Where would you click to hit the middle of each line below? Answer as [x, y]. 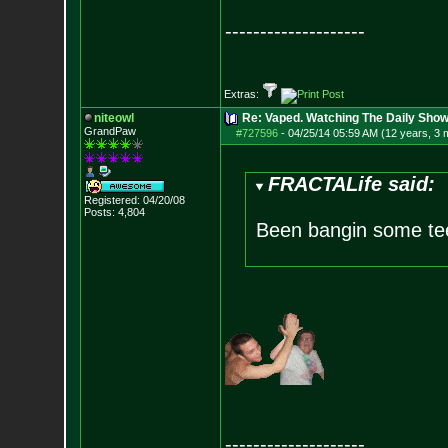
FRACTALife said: [352, 184]
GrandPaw [109, 131]
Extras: [242, 94]
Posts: [99, 212]
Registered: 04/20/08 [134, 200]
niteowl [113, 118]
